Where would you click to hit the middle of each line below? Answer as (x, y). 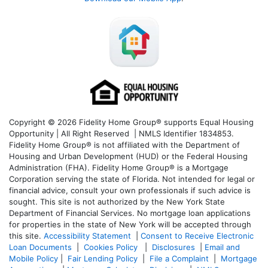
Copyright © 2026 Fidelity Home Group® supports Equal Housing (131, 122)
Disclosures (173, 247)
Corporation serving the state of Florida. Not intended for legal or (132, 179)
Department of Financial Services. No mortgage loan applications (130, 213)
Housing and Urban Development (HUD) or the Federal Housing (128, 156)
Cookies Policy (112, 247)
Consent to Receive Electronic (197, 235)
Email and (222, 247)
